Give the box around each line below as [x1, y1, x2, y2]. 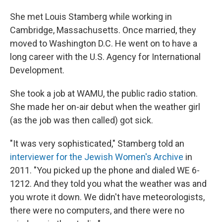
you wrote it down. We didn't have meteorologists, [10, 191, 205, 202]
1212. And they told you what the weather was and [10, 178, 207, 189]
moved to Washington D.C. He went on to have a [10, 38, 197, 49]
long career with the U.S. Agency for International [10, 51, 201, 62]
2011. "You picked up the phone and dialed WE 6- [10, 165, 200, 175]
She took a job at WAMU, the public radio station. [10, 88, 198, 99]
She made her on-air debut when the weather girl [10, 101, 200, 112]
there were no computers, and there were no [10, 205, 184, 216]
